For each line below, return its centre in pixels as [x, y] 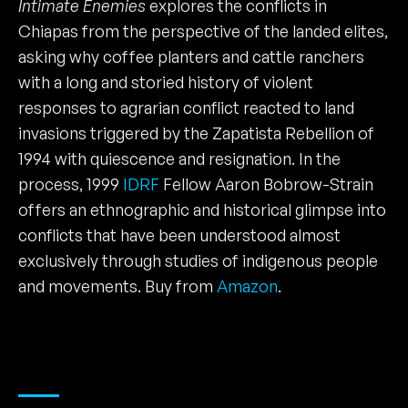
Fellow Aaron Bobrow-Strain [266, 184]
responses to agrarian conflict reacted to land [186, 107]
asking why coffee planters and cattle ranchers [191, 56]
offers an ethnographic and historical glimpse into [202, 209]
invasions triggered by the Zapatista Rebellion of [196, 133]
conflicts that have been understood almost [179, 235]
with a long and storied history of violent [166, 82]
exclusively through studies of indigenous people [198, 260]
